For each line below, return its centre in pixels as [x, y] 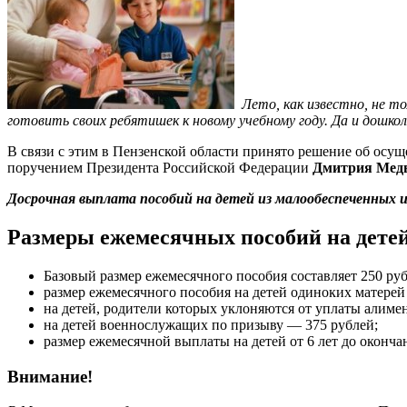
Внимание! [50, 376]
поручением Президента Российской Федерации [158, 168]
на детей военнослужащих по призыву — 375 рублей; [211, 325]
